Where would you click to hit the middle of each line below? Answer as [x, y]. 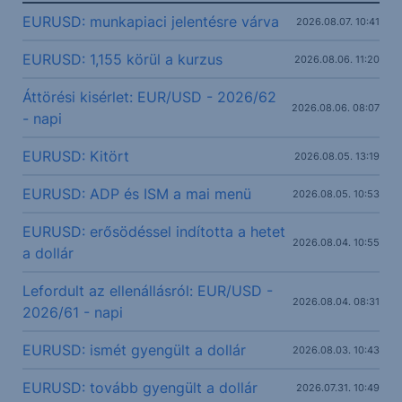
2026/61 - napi [72, 312]
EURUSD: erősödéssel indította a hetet [153, 232]
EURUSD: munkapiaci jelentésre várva [150, 22]
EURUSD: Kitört [75, 156]
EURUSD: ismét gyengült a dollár [134, 350]
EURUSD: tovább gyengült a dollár [140, 388]
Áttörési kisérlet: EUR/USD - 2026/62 [149, 97]
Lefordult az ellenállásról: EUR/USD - [147, 291]
